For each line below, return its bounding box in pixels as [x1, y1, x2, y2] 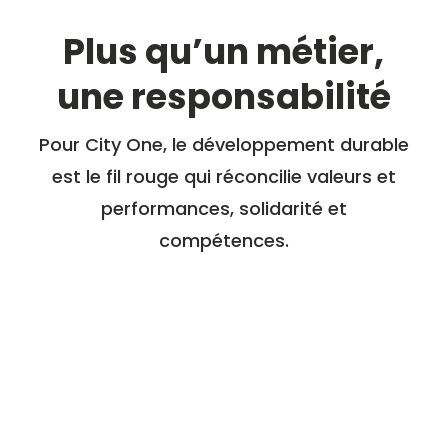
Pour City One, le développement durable [38, 132, 409, 158]
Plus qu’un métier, [63, 27, 385, 77]
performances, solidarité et [100, 196, 347, 222]
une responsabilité [56, 72, 391, 122]
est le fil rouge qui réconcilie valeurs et [51, 164, 396, 190]
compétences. [158, 228, 289, 254]
